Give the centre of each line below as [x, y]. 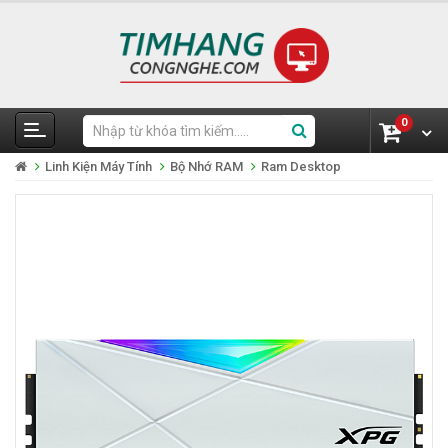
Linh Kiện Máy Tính [98, 167]
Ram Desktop [301, 167]
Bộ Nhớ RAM [206, 167]
